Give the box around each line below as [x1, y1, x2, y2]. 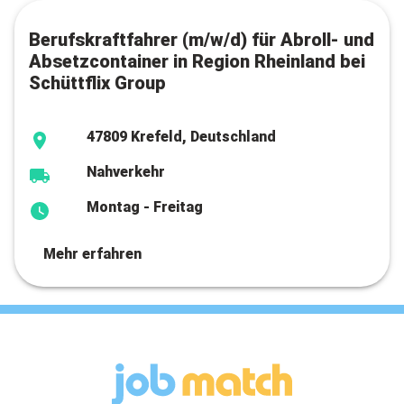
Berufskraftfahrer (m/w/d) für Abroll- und [29, 29, 374, 50]
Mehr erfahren [43, 245, 142, 262]
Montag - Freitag [87, 198, 203, 216]
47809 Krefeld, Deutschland [87, 128, 276, 145]
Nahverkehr [87, 163, 165, 180]
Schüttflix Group [29, 72, 166, 94]
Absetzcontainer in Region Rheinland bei [29, 50, 365, 72]
